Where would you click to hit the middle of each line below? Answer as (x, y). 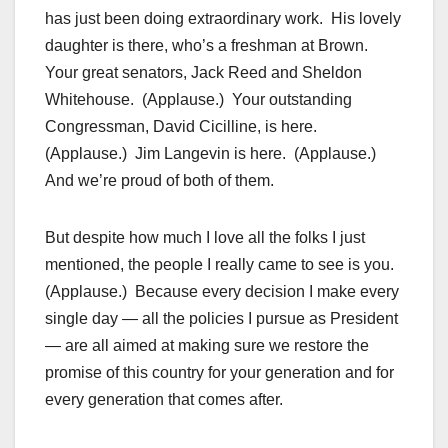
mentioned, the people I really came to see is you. (221, 265)
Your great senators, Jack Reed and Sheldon (203, 73)
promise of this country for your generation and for (219, 373)
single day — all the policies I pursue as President (221, 319)
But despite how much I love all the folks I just (205, 238)
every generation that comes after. (164, 400)
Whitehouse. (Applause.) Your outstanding (198, 100)
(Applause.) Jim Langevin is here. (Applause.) (212, 154)
